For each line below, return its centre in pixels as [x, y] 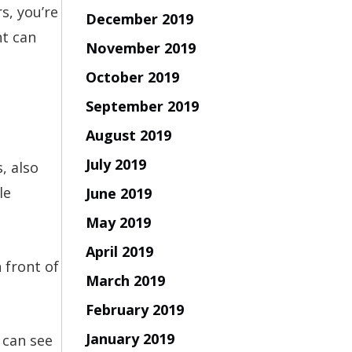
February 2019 [134, 309]
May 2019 [118, 222]
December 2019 [139, 18]
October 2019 [132, 77]
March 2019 [125, 280]
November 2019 [140, 48]
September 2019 [142, 106]
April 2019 [119, 251]
